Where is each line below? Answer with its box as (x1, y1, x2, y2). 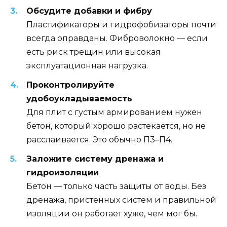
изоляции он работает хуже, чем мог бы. (26, 209, 197, 219)
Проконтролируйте (26, 80, 115, 90)
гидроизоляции (26, 168, 99, 178)
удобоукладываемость (26, 93, 132, 103)
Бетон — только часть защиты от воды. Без (26, 181, 206, 192)
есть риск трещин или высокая (26, 47, 161, 57)
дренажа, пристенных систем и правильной (26, 195, 216, 205)
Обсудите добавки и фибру (26, 6, 152, 16)
